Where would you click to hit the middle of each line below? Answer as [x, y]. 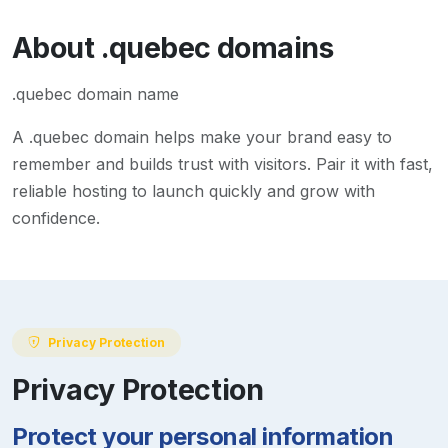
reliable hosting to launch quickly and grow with [193, 191]
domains [271, 48]
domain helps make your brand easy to [240, 137]
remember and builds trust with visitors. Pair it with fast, [222, 164]
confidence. [56, 218]
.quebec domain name [95, 94]
